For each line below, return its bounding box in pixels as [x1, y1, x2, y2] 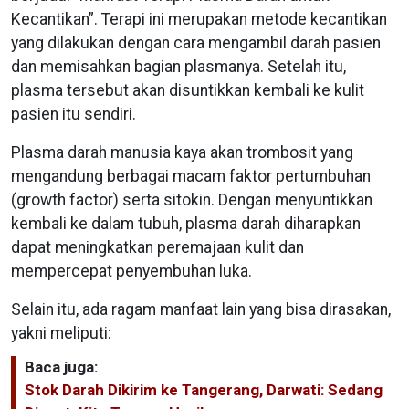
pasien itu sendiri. [11, 104, 136, 123]
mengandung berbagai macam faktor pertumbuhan [11, 166, 371, 185]
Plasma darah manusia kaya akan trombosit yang [11, 142, 353, 162]
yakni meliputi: [11, 323, 111, 342]
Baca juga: [25, 357, 98, 376]
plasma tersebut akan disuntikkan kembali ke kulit [11, 80, 364, 100]
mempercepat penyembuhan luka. [11, 261, 252, 280]
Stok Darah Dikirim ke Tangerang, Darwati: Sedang [25, 380, 383, 399]
